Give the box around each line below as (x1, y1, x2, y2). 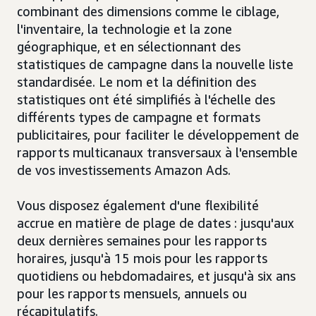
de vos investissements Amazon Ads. (17, 162, 231, 178)
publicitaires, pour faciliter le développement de (17, 127, 299, 143)
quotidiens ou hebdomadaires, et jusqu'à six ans (17, 268, 296, 284)
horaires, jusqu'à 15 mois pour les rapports (17, 250, 267, 267)
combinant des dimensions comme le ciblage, (17, 4, 279, 20)
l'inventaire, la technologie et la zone (17, 21, 232, 37)
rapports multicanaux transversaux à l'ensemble (17, 145, 298, 161)
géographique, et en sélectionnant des (17, 39, 241, 55)
